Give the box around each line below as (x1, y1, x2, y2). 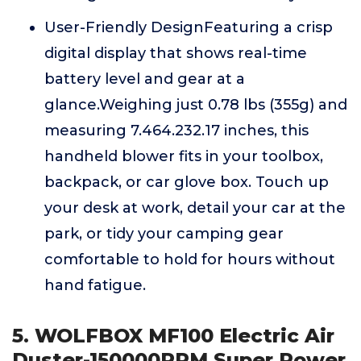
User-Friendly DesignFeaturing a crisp (44, 19, 333, 36)
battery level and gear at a (44, 70, 245, 88)
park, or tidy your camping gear (44, 225, 284, 243)
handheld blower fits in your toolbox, (44, 147, 323, 165)
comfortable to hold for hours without (44, 251, 335, 268)
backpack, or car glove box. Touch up (44, 173, 329, 191)
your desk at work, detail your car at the (44, 199, 346, 217)
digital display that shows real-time (44, 44, 307, 62)
